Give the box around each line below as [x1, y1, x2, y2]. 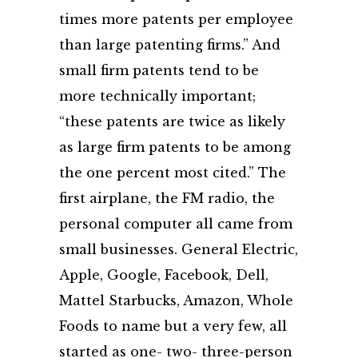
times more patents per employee [59, 11, 293, 27]
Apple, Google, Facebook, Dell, [59, 267, 268, 283]
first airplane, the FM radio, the [59, 190, 275, 206]
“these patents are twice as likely [59, 113, 285, 129]
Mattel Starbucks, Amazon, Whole [59, 292, 293, 308]
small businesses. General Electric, [59, 241, 298, 257]
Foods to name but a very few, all [59, 318, 287, 334]
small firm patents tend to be [59, 62, 259, 78]
